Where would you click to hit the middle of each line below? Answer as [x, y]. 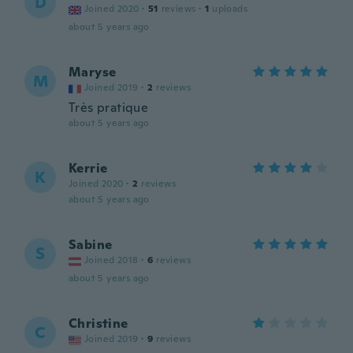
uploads [230, 9]
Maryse [93, 72]
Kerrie [88, 168]
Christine [98, 323]
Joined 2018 [111, 260]
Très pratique [109, 108]
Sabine [91, 245]
